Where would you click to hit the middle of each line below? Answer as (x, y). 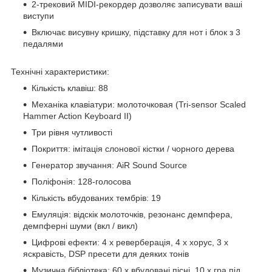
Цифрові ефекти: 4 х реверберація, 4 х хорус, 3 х (130, 243)
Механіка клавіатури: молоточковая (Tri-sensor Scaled (139, 105)
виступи (39, 16)
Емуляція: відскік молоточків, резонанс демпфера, (132, 215)
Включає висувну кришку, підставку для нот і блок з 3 (136, 32)
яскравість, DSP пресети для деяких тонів (106, 254)
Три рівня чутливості (72, 133)
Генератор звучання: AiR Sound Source (109, 165)
